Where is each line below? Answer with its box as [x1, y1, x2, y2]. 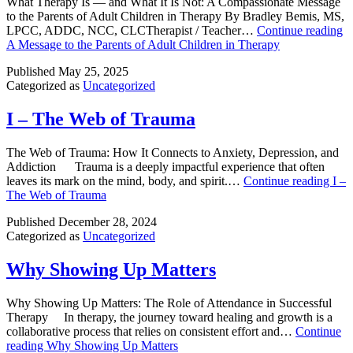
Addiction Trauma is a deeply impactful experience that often [6, 159, 325, 173]
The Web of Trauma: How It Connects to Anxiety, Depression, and [6, 145, 339, 159]
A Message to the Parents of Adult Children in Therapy [6, 37, 280, 51]
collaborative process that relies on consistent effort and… [6, 324, 295, 338]
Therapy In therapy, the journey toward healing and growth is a [6, 310, 333, 324]
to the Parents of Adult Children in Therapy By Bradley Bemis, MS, [6, 9, 344, 23]
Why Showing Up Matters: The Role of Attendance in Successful [6, 295, 332, 310]
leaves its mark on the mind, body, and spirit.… [6, 173, 243, 188]
